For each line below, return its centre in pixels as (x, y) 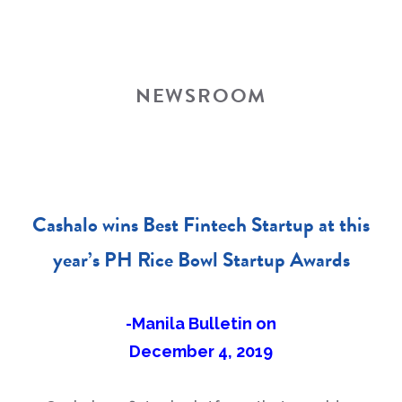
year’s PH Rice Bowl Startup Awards (201, 259)
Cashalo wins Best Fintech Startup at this (201, 224)
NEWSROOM (201, 96)
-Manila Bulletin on (201, 323)
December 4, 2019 (201, 351)
